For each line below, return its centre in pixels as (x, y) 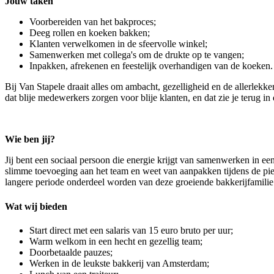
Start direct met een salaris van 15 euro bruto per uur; (131, 230)
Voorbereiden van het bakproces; (93, 22)
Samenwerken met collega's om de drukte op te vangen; (137, 55)
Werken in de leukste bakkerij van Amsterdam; (119, 263)
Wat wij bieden (36, 206)
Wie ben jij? (30, 139)
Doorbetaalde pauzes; (71, 252)
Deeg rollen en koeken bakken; (90, 33)
